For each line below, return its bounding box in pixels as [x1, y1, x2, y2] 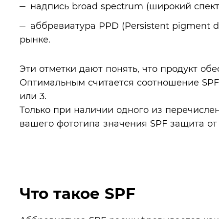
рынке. [20, 34, 50, 44]
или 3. [20, 91, 46, 101]
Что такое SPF [20, 184, 135, 203]
